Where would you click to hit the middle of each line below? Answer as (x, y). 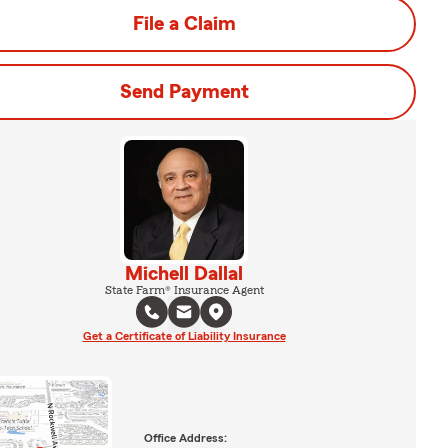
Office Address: (185, 437)
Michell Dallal (184, 274)
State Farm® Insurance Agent (184, 290)
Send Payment (184, 92)
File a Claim (184, 24)
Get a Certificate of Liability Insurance (184, 336)
